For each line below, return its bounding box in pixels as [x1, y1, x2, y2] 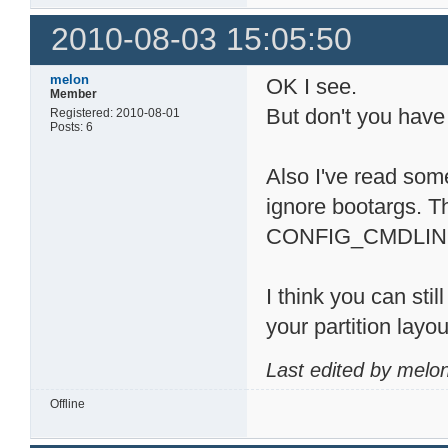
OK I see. [266, 73, 358, 99]
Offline [50, 396, 86, 411]
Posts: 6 [50, 119, 94, 134]
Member [50, 86, 98, 101]
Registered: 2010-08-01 [50, 105, 181, 120]
